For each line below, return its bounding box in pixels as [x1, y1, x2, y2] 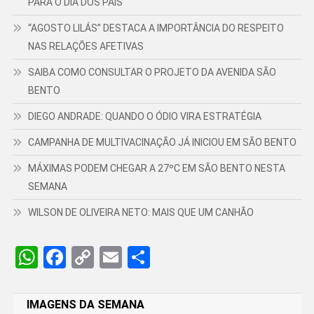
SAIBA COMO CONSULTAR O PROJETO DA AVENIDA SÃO [27, 67, 276, 78]
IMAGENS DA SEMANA [26, 298, 144, 312]
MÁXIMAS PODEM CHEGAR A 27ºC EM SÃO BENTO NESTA [27, 163, 285, 175]
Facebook [65, 244, 159, 271]
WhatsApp [37, 244, 139, 271]
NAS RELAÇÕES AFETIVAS [27, 41, 146, 53]
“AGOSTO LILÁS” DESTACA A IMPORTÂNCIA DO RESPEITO [27, 22, 284, 34]
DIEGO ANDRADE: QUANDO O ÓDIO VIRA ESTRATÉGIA [27, 111, 261, 123]
